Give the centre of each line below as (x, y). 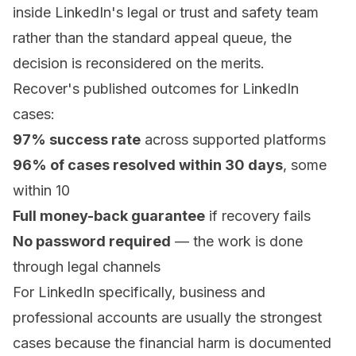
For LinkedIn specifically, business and (139, 292)
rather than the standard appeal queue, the (152, 38)
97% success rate (77, 140)
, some (305, 165)
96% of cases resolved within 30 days (148, 165)
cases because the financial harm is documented (172, 343)
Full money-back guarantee (109, 216)
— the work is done (237, 242)
